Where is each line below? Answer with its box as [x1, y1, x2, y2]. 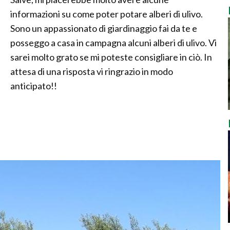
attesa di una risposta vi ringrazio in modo [10, 66, 173, 77]
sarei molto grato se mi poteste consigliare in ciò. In [10, 51, 212, 63]
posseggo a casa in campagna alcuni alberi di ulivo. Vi [10, 37, 217, 48]
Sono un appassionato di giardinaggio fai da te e [10, 23, 197, 34]
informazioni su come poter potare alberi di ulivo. [10, 8, 203, 20]
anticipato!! [10, 80, 57, 91]
